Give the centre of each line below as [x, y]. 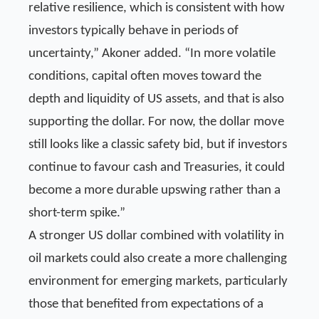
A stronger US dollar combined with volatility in [156, 236]
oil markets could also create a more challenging [158, 258]
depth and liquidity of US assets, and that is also [156, 99]
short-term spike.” [77, 213]
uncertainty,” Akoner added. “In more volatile [152, 53]
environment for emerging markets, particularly [158, 281]
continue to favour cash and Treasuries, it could [157, 167]
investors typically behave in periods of [134, 31]
